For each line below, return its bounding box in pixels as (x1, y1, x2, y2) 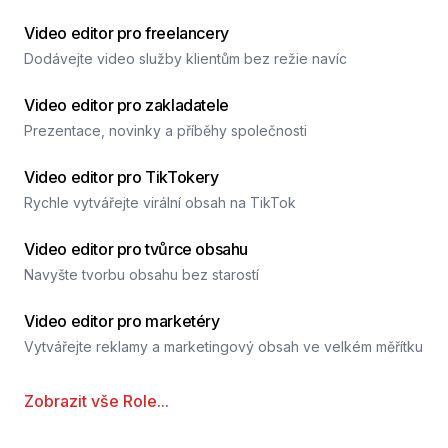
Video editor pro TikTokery (24, 167, 219, 187)
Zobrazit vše (24, 391, 119, 411)
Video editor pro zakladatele (24, 95, 229, 115)
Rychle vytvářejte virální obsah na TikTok (24, 194, 296, 211)
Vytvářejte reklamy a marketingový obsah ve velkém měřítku (24, 338, 423, 355)
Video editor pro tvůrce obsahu (24, 239, 248, 259)
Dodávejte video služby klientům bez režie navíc (24, 50, 347, 67)
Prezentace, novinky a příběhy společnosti (24, 122, 307, 139)
